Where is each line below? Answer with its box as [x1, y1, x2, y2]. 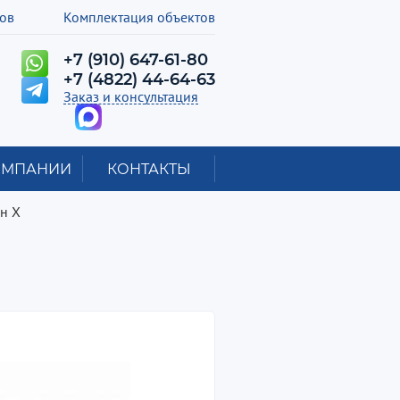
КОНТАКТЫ [107, 160, 191, 178]
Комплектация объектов [62, 7, 215, 26]
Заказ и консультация [63, 87, 198, 105]
